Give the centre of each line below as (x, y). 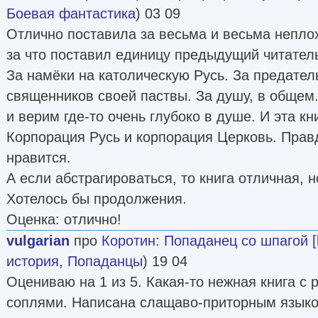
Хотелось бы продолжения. (97, 198)
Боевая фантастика (71, 13)
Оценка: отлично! (64, 219)
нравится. (39, 157)
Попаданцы (105, 261)
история (33, 261)
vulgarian (38, 240)
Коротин (128, 240)
